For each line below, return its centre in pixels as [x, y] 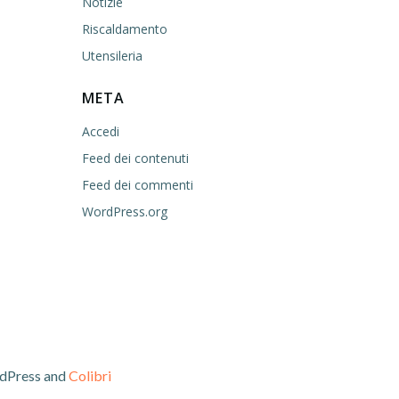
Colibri [90, 375]
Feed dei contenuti [135, 158]
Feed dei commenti [138, 185]
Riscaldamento [125, 29]
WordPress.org [125, 212]
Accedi [101, 131]
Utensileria [112, 56]
